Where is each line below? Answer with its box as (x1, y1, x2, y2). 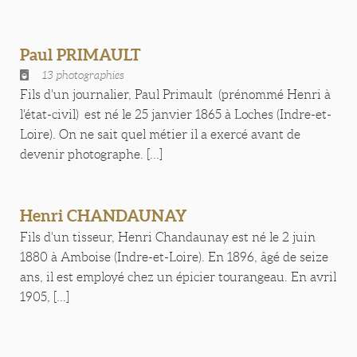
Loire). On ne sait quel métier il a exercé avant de (20, 127, 300, 141)
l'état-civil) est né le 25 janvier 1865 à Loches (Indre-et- (20, 108, 331, 121)
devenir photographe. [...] (20, 147, 163, 161)
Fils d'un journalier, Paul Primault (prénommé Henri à (20, 88, 331, 101)
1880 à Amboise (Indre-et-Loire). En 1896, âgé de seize (20, 250, 328, 264)
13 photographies (42, 69, 124, 81)
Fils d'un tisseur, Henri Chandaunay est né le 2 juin (20, 230, 316, 244)
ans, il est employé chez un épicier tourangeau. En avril (20, 270, 336, 284)
